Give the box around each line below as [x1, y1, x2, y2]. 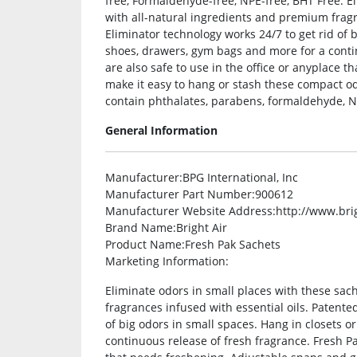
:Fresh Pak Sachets [182, 237, 280, 253]
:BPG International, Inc [179, 170, 298, 186]
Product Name [105, 237, 182, 253]
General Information [105, 123, 218, 139]
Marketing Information [105, 253, 226, 269]
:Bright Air [173, 220, 227, 236]
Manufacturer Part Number [105, 186, 252, 202]
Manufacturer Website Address [105, 203, 273, 219]
